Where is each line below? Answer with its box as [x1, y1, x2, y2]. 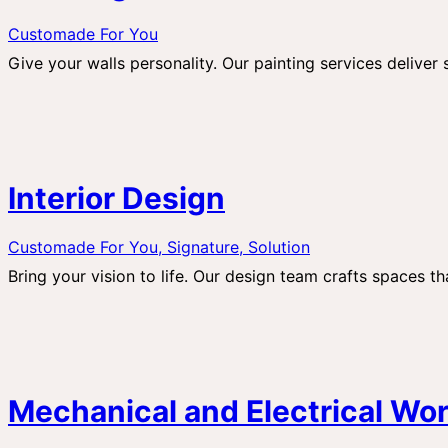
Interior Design [8, 179, 225, 216]
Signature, [167, 237, 248, 258]
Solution [248, 237, 310, 258]
